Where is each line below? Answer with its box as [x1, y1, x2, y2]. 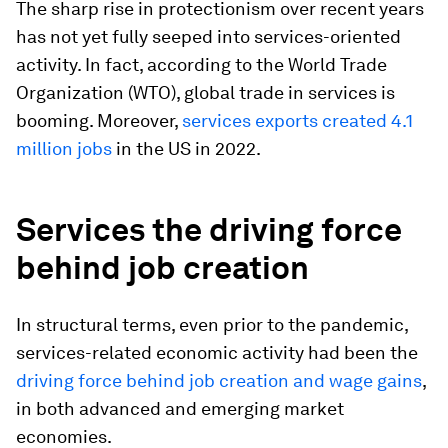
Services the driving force [16, 210, 402, 249]
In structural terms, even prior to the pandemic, [16, 314, 408, 335]
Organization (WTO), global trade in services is [16, 82, 395, 103]
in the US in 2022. [112, 138, 261, 159]
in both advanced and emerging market [16, 398, 344, 419]
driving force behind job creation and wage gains [16, 370, 422, 391]
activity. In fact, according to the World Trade [16, 54, 387, 75]
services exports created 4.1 [182, 110, 413, 131]
